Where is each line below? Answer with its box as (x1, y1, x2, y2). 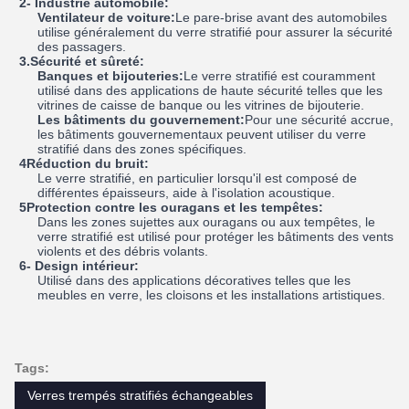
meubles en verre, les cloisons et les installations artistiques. (37, 287, 385, 302)
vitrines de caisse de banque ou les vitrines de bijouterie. (37, 97, 364, 112)
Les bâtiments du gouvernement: (37, 111, 245, 127)
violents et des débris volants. (37, 243, 208, 258)
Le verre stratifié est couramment (183, 68, 375, 83)
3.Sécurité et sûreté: (19, 53, 145, 68)
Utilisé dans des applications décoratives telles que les (37, 272, 351, 288)
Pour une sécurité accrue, (244, 111, 393, 127)
